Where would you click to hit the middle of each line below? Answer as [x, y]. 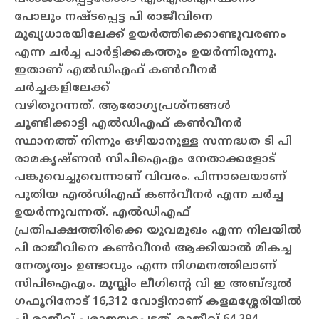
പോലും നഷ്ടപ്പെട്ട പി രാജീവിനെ [114, 17]
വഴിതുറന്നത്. [56, 106]
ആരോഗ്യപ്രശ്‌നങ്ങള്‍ [164, 106]
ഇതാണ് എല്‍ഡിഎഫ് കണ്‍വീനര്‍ [116, 70]
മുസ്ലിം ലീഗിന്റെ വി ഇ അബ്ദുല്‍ [195, 284]
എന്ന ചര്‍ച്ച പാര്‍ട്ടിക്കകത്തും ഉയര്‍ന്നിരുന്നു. [145, 52]
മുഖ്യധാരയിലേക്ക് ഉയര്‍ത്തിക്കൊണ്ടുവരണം [150, 35]
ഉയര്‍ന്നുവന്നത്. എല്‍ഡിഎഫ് [102, 213]
